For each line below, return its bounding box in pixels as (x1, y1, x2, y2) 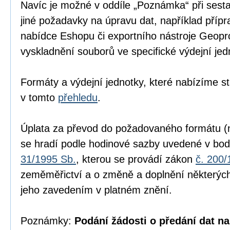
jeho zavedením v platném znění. (21, 184, 172, 196)
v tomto (21, 92, 58, 103)
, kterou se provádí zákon (76, 154, 196, 165)
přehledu (58, 92, 98, 103)
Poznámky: (21, 215, 74, 226)
